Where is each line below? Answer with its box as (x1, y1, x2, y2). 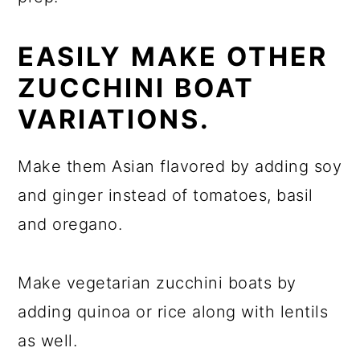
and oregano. (18, 215, 123, 235)
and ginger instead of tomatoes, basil (18, 186, 313, 206)
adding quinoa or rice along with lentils (18, 302, 329, 322)
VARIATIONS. (18, 104, 228, 136)
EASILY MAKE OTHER (18, 41, 329, 73)
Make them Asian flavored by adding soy (18, 157, 342, 177)
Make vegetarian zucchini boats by (18, 273, 297, 293)
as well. (18, 331, 78, 351)
